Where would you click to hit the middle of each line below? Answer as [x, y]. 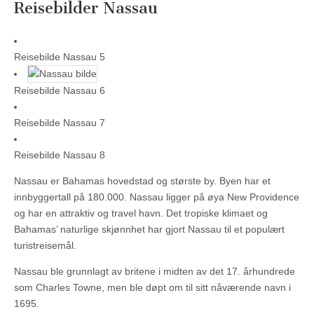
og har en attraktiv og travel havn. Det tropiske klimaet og [141, 213]
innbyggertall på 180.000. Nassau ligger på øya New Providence [157, 197]
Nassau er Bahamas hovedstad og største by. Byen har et [142, 180]
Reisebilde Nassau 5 [60, 56]
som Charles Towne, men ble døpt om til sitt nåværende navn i [152, 287]
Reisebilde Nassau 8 [60, 155]
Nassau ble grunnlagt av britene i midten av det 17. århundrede [155, 271]
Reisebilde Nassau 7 [60, 122]
